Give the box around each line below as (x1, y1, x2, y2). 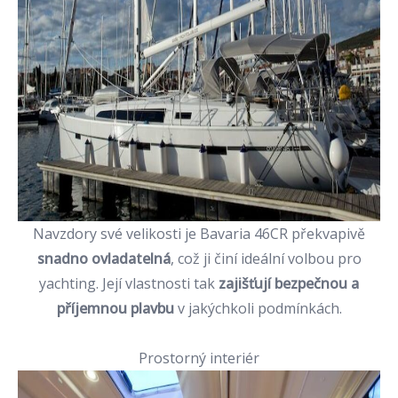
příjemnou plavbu (56, 298, 174, 318)
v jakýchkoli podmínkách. (173, 298, 342, 318)
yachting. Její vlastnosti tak (39, 274, 219, 293)
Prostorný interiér (139, 348, 259, 368)
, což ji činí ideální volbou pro (170, 249, 362, 268)
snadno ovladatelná (36, 249, 171, 268)
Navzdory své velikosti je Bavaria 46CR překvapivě (33, 224, 365, 243)
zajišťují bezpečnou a (219, 274, 359, 293)
